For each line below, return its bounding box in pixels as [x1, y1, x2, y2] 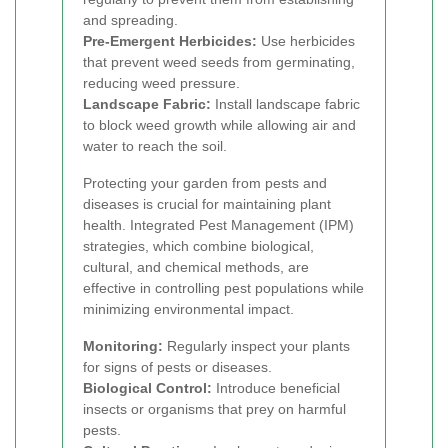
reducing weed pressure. [83, 75, 240, 91]
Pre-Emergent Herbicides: [83, 33, 257, 49]
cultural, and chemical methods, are [83, 259, 309, 275]
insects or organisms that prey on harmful [83, 401, 346, 417]
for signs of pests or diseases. [83, 359, 272, 375]
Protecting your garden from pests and [83, 175, 327, 191]
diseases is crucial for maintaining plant [83, 196, 331, 212]
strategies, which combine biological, [83, 238, 314, 254]
